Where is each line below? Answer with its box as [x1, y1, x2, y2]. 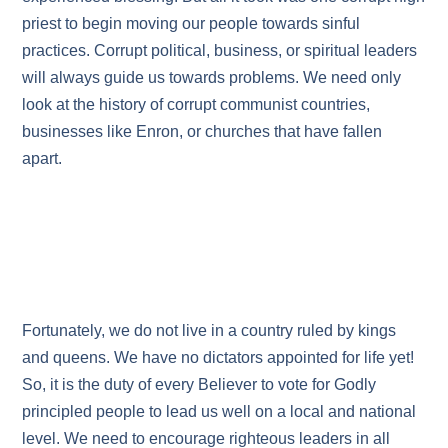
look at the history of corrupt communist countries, [22, 96, 371, 114]
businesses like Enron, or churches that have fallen [22, 123, 383, 141]
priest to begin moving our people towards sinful [22, 15, 361, 33]
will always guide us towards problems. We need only [22, 69, 402, 87]
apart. [22, 150, 63, 168]
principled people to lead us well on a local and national [22, 402, 417, 420]
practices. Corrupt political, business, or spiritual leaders [22, 42, 418, 60]
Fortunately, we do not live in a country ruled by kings [22, 321, 397, 339]
